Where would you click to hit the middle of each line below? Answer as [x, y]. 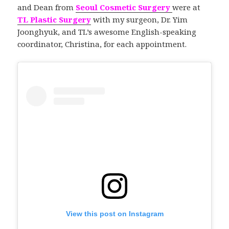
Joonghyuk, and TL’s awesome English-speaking [107, 31]
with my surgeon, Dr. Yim [141, 19]
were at [187, 7]
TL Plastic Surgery [54, 19]
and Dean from [47, 7]
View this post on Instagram [114, 214]
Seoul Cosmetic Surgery [123, 7]
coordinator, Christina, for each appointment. [102, 44]
